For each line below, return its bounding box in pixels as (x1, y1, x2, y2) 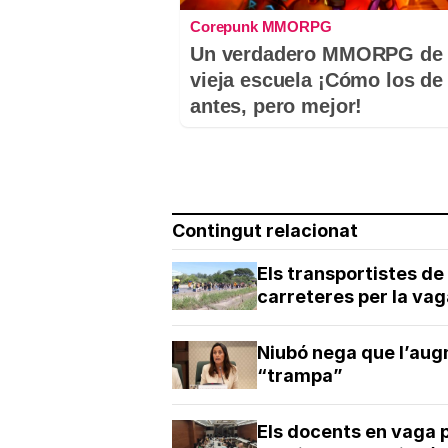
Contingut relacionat (172, 220, 358, 242)
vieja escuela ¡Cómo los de (190, 69, 444, 92)
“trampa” (257, 365, 343, 387)
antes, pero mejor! (190, 95, 363, 118)
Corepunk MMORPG (190, 18, 332, 36)
